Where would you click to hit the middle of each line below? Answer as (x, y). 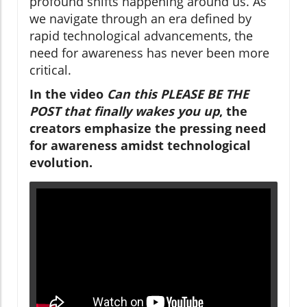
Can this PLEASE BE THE (178, 94)
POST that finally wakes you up (124, 111)
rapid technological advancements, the (141, 35)
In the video (68, 94)
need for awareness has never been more (149, 52)
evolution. (61, 162)
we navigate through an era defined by (140, 18)
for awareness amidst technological (140, 145)
